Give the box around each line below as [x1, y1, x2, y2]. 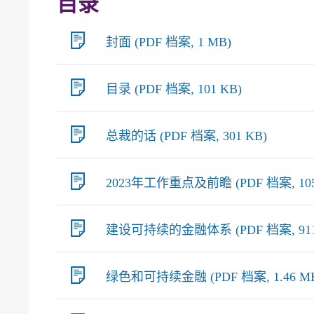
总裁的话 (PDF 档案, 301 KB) [106, 129, 267, 143]
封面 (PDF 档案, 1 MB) [106, 35, 231, 49]
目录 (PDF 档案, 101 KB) [106, 82, 242, 96]
